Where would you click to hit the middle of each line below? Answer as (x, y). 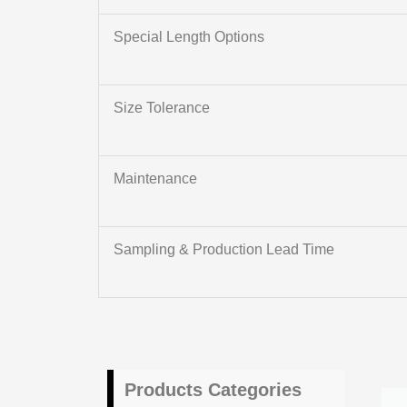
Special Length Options (189, 37)
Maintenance (155, 179)
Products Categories (213, 390)
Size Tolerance (161, 108)
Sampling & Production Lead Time (223, 250)
